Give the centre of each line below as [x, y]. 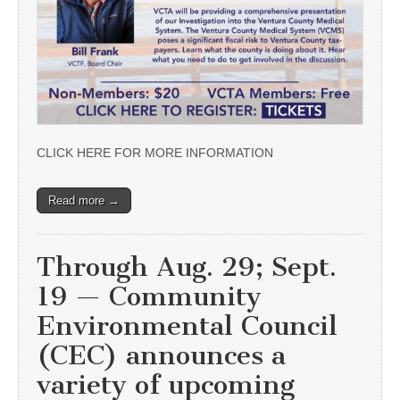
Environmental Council [187, 325]
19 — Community [149, 296]
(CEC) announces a [161, 355]
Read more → [84, 200]
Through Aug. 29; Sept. [187, 267]
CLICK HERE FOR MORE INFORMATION [155, 152]
